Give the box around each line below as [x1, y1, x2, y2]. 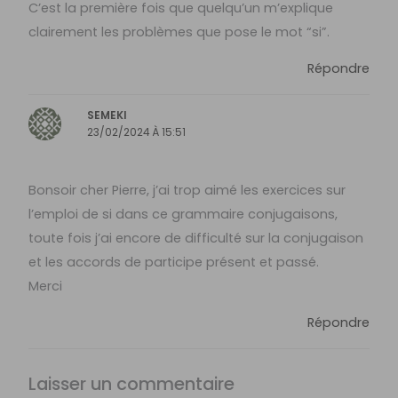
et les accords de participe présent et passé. [28, 252, 320, 271]
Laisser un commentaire [28, 370, 235, 396]
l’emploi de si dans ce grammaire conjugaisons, [28, 204, 338, 223]
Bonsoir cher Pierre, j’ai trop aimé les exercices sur [28, 180, 346, 199]
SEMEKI [87, 108, 128, 123]
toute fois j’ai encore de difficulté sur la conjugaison [28, 228, 364, 247]
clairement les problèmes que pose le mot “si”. [28, 22, 330, 41]
